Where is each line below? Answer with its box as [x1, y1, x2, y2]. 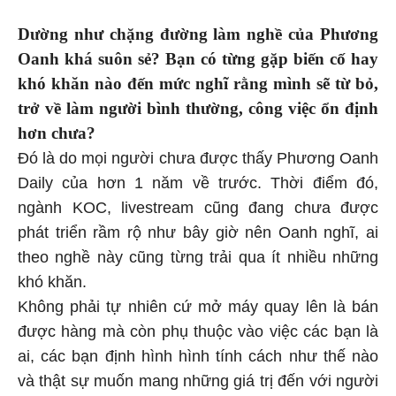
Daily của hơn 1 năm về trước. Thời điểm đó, [18, 173, 378, 192]
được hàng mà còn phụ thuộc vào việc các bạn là [18, 322, 378, 340]
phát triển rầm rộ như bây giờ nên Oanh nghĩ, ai [18, 223, 378, 241]
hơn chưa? [18, 123, 95, 142]
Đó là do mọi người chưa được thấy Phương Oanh [18, 148, 378, 167]
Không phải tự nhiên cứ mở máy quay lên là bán [18, 297, 378, 316]
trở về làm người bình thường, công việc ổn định [18, 98, 378, 118]
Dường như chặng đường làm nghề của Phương [18, 24, 378, 43]
